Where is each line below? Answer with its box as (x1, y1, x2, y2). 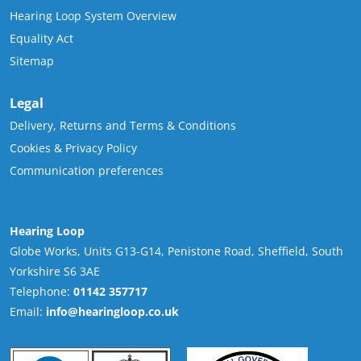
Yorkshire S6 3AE (10, 263, 100, 279)
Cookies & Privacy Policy (10, 139, 137, 156)
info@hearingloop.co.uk (46, 303, 179, 319)
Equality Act (10, 30, 73, 46)
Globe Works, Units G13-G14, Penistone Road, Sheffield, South (10, 243, 343, 259)
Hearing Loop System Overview (10, 7, 176, 23)
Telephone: (10, 283, 73, 299)
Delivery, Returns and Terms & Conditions (10, 117, 236, 133)
